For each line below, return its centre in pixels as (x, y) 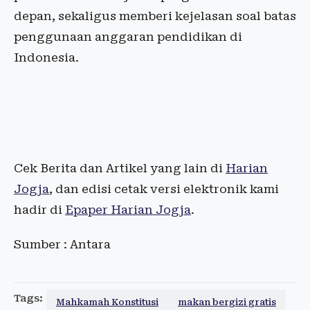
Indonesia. (46, 58)
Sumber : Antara (62, 245)
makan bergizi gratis (227, 302)
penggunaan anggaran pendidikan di (128, 37)
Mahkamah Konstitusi (107, 302)
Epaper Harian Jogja (128, 210)
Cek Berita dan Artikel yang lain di (120, 168)
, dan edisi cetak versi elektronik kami (164, 189)
